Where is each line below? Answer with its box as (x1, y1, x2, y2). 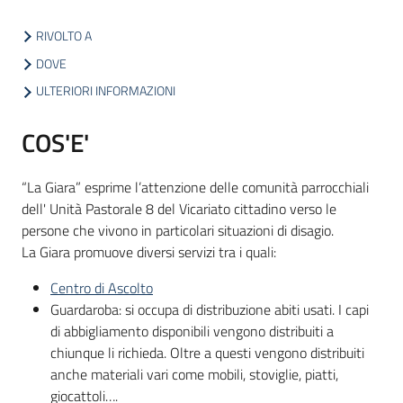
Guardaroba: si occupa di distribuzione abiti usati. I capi (50, 298, 369, 320)
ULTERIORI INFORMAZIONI (36, 81, 175, 102)
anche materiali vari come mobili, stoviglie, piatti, (50, 363, 338, 385)
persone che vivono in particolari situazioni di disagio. (22, 219, 337, 241)
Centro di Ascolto (50, 276, 153, 299)
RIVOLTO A (36, 26, 92, 46)
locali (22, 73, 53, 94)
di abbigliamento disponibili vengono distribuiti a (50, 319, 334, 342)
